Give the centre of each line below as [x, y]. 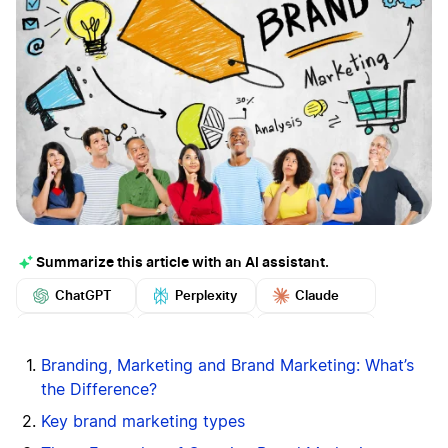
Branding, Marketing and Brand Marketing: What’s [227, 366]
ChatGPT [83, 295]
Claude [317, 295]
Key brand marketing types [143, 422]
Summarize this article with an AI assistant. [182, 262]
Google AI [85, 330]
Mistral [316, 330]
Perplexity [206, 295]
